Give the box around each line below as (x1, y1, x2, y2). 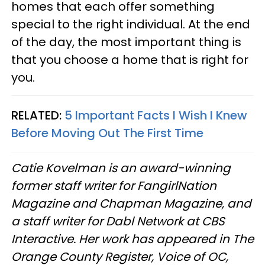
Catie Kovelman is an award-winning (11, 159, 231, 176)
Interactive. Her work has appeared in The (11, 230, 254, 247)
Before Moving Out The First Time (11, 124, 203, 141)
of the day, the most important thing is (11, 33, 241, 50)
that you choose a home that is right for (11, 51, 248, 68)
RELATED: (11, 106, 64, 124)
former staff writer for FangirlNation (11, 177, 216, 194)
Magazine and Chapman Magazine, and (11, 195, 251, 212)
